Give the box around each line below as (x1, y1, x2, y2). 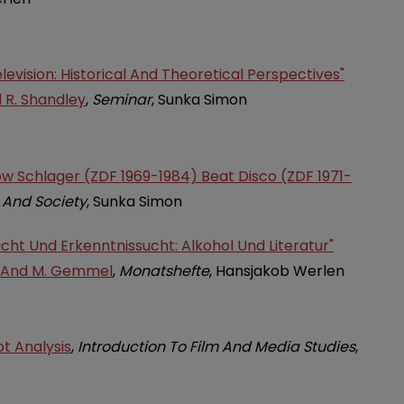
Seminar (92, 89, 151, 111)
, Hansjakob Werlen (209, 260, 344, 281)
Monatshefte (119, 260, 209, 281)
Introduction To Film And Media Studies (78, 336, 355, 358)
